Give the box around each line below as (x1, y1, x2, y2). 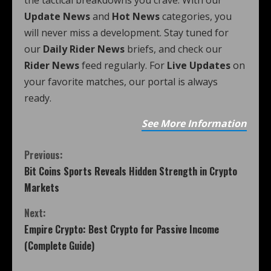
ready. (24, 91, 51, 105)
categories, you (160, 10, 232, 23)
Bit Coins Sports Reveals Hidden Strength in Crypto (24, 164, 237, 178)
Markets (24, 180, 59, 195)
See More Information (142, 117, 247, 130)
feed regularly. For (79, 59, 167, 72)
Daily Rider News (43, 42, 125, 56)
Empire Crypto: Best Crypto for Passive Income (24, 222, 219, 237)
